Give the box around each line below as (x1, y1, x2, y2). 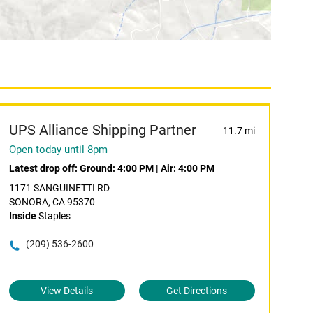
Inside (8, 210, 36, 221)
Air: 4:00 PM (160, 163, 214, 174)
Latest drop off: (8, 163, 80, 174)
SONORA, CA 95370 (8, 196, 95, 208)
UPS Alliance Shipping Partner (8, 122, 196, 138)
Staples (36, 210, 71, 221)
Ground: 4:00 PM (79, 163, 154, 174)
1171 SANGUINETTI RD (8, 182, 110, 194)
